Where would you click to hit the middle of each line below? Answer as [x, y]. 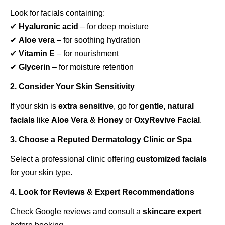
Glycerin [34, 67]
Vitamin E [37, 53]
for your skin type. [41, 173]
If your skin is [34, 106]
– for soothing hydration [97, 40]
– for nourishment [87, 53]
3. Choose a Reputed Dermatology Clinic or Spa [101, 139]
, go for [127, 106]
